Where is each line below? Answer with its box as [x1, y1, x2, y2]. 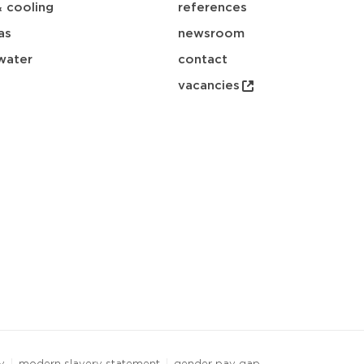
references [178, 2, 247, 14]
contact [178, 54, 227, 66]
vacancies [178, 80, 240, 92]
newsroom [178, 28, 245, 40]
